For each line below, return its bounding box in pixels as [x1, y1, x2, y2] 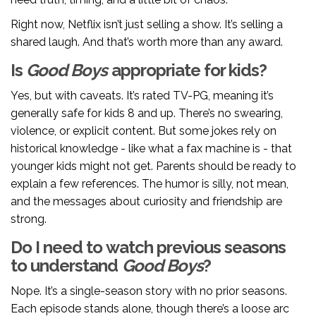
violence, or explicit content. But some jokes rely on [11, 124, 276, 138]
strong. [11, 212, 47, 226]
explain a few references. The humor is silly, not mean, [11, 177, 288, 191]
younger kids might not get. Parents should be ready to [11, 159, 296, 174]
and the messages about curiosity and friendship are [11, 195, 282, 209]
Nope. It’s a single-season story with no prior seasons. [11, 284, 287, 298]
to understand [11, 255, 122, 276]
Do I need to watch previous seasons [11, 237, 286, 258]
